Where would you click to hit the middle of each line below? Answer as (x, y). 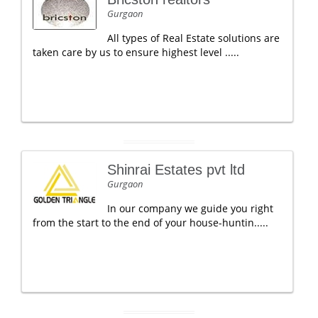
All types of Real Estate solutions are (193, 38)
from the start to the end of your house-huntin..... (150, 223)
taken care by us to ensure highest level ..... (136, 52)
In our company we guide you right (190, 208)
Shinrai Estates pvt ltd (176, 170)
